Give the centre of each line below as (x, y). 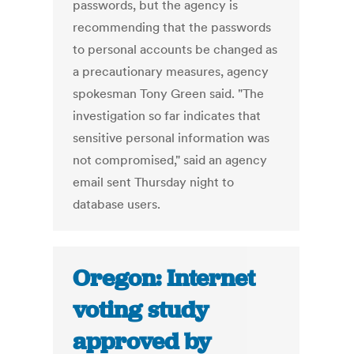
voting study (141, 310)
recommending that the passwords (172, 27)
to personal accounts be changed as (175, 49)
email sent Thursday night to (154, 182)
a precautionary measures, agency (171, 72)
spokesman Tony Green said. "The (169, 94)
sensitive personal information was (171, 138)
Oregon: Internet (164, 279)
